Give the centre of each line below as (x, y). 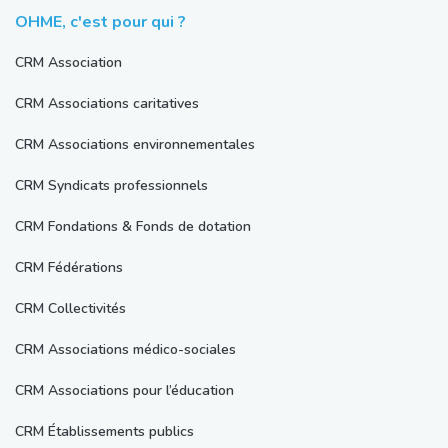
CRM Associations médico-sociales (125, 350)
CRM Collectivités (70, 309)
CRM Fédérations (69, 268)
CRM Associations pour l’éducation (124, 391)
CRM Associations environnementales (135, 145)
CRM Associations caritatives (107, 104)
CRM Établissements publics (104, 432)
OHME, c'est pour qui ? (100, 22)
